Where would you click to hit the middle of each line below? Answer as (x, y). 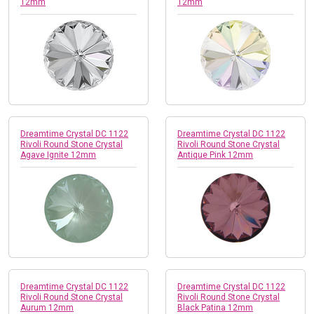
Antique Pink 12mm (215, 155)
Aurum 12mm (47, 307)
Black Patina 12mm (215, 307)
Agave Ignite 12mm (58, 155)
